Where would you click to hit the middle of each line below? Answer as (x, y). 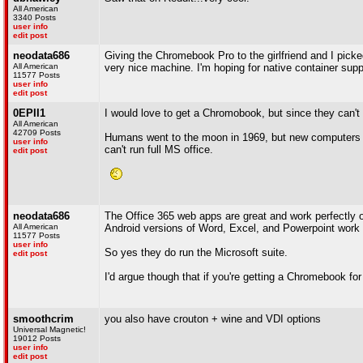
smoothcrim (43, 319)
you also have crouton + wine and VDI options (213, 319)
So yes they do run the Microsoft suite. (196, 252)
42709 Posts (37, 132)
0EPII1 (29, 113)
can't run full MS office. (159, 149)
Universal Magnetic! (49, 329)
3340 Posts (34, 17)
